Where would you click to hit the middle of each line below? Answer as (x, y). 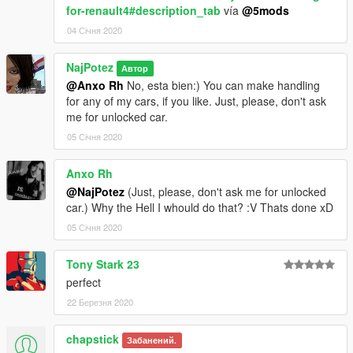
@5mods (266, 11)
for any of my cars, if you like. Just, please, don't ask (196, 101)
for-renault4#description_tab (143, 11)
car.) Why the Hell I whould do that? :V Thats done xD (200, 208)
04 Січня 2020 (95, 30)
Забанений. (152, 340)
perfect (84, 282)
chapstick (93, 339)
